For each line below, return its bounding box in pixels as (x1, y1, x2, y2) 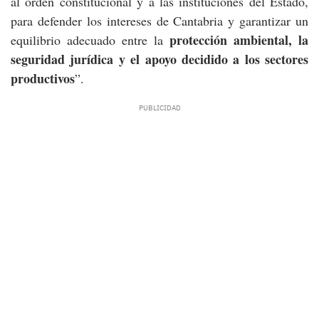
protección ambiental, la (169, 31, 308, 49)
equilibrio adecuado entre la (11, 31, 169, 48)
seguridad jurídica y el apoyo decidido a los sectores (11, 50, 308, 68)
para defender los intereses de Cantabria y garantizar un (11, 12, 308, 29)
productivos (11, 69, 75, 88)
